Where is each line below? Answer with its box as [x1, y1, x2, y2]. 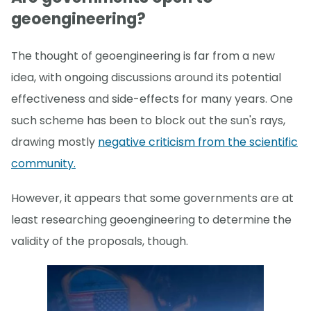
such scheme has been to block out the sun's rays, [11, 112, 285, 129]
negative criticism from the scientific [98, 134, 298, 151]
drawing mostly [11, 134, 98, 151]
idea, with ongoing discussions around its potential [11, 69, 281, 86]
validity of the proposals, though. [11, 233, 188, 250]
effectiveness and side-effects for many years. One [11, 91, 293, 108]
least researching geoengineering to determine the [11, 212, 292, 228]
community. [11, 155, 76, 172]
